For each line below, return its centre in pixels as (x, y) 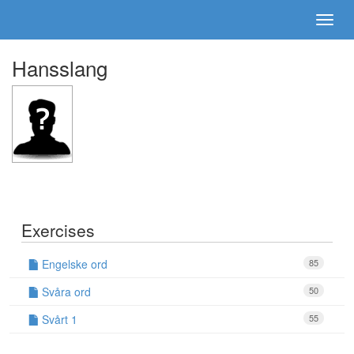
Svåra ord (64, 291)
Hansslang (60, 68)
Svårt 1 (58, 319)
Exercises (58, 230)
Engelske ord (73, 264)
